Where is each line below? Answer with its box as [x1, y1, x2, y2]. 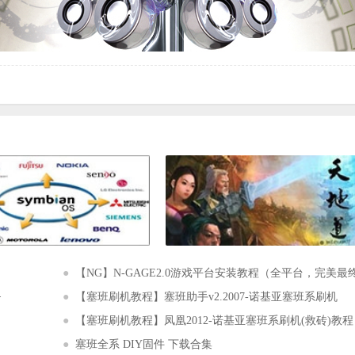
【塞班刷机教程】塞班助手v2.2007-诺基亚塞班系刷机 [75, 291, 338, 303]
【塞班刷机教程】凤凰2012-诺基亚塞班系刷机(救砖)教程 [75, 315, 353, 326]
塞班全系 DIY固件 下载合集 [75, 338, 212, 350]
